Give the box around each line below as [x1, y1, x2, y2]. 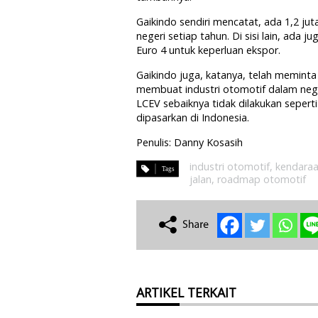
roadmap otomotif [217, 172, 306, 186]
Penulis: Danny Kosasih [136, 135, 243, 149]
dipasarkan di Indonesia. [136, 110, 249, 124]
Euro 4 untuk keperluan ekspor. [136, 43, 280, 57]
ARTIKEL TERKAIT [136, 283, 236, 301]
